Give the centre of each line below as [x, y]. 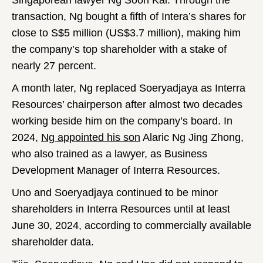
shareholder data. [53, 242]
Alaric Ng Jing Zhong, [192, 138]
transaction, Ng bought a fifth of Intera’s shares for [129, 17]
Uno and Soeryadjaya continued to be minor [115, 193]
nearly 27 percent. [54, 66]
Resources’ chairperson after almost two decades [127, 105]
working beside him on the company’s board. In [122, 121]
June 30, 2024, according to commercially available [131, 226]
